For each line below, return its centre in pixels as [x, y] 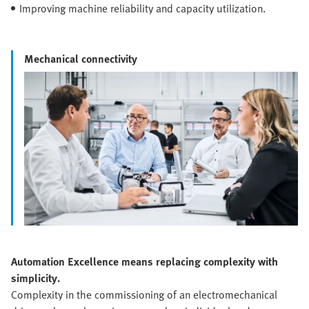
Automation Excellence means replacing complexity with [144, 262]
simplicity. [36, 278]
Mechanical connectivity [81, 58]
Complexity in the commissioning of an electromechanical [144, 295]
